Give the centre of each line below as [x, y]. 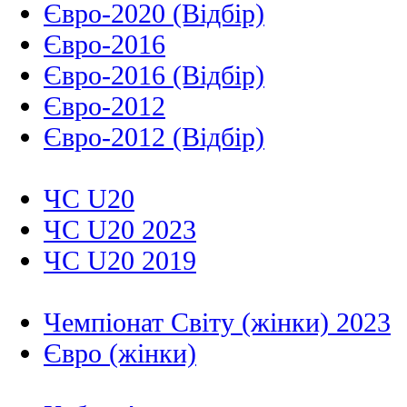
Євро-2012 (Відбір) [154, 137]
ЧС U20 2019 [120, 261]
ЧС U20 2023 [120, 230]
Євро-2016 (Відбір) [154, 75]
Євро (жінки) [120, 353]
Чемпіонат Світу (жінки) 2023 [217, 323]
